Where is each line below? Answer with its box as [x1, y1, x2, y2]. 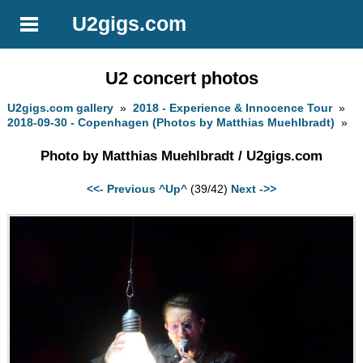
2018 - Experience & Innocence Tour [133, 101, 333, 115]
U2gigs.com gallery [7, 101, 114, 115]
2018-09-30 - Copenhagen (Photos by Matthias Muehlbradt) [7, 116, 335, 130]
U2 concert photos [105, 67, 258, 88]
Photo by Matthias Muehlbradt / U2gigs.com [41, 147, 322, 164]
